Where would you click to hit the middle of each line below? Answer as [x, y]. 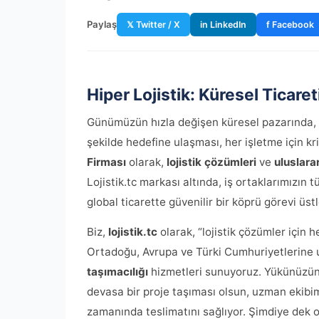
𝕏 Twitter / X [153, 25]
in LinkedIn [223, 25]
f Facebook [290, 25]
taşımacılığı [117, 272]
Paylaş [102, 24]
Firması [106, 162]
